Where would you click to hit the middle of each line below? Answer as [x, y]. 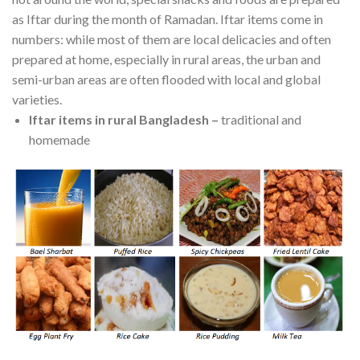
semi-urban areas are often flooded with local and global [166, 80]
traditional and [261, 120]
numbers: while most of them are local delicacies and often [172, 39]
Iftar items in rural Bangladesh [119, 120]
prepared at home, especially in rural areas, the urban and [166, 59]
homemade [59, 140]
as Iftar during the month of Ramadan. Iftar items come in [168, 19]
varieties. [37, 100]
